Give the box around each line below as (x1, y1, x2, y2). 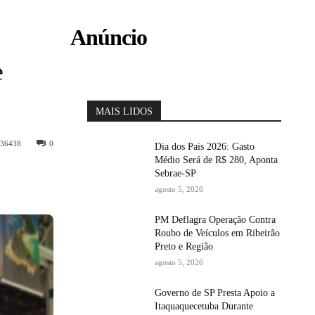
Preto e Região (154, 241, 213, 252)
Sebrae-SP (154, 168, 196, 179)
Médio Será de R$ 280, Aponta (154, 155, 278, 165)
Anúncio (70, 25, 147, 50)
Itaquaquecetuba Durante (154, 301, 253, 311)
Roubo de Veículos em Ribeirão (154, 228, 280, 238)
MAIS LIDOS (96, 106, 153, 117)
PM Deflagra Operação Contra (154, 214, 276, 225)
